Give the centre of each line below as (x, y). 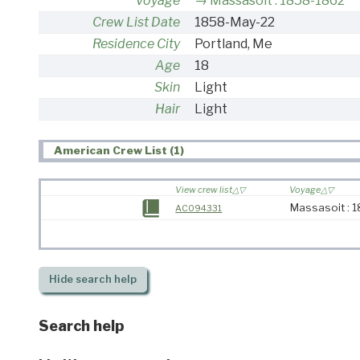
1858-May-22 (234, 22)
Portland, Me (233, 43)
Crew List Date (136, 22)
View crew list (204, 190)
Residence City (136, 43)
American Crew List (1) (119, 151)
